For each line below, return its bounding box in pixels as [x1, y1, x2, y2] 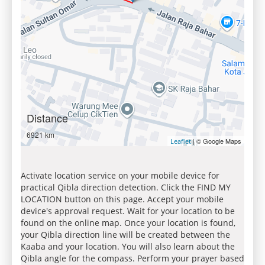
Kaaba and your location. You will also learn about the [21, 241, 235, 252]
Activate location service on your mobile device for [21, 170, 219, 181]
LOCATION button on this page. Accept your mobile [21, 193, 224, 205]
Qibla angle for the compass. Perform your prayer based [21, 253, 244, 264]
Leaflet [170, 137, 191, 146]
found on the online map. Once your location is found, [21, 217, 235, 228]
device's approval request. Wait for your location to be [21, 205, 235, 216]
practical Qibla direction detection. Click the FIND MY [21, 182, 231, 193]
